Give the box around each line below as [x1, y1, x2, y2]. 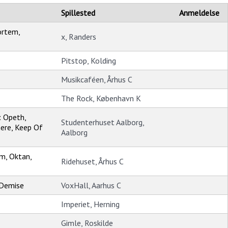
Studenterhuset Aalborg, [61, 117, 144, 128]
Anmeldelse [179, 8, 219, 18]
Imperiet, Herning [61, 199, 120, 210]
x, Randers [61, 32, 96, 42]
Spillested [61, 8, 95, 18]
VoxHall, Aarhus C [61, 180, 121, 191]
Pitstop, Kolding [61, 55, 116, 66]
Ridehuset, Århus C [61, 156, 124, 167]
